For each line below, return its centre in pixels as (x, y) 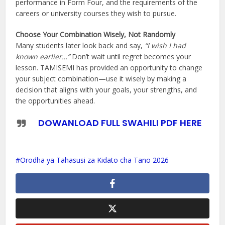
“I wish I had (165, 46)
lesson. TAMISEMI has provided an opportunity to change (109, 68)
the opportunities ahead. (55, 101)
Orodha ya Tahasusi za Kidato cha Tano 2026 (95, 160)
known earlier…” (43, 57)
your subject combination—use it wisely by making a (101, 79)
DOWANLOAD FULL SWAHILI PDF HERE (120, 123)
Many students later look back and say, (80, 46)
